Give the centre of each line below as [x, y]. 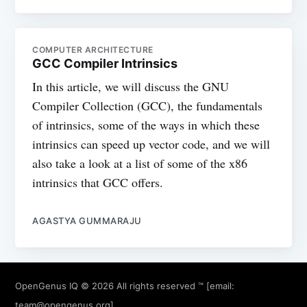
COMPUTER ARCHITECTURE [93, 50]
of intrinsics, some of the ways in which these [146, 125]
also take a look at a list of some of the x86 [140, 163]
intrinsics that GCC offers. [98, 183]
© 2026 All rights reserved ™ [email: [157, 286]
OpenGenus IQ [47, 286]
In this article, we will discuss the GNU [131, 87]
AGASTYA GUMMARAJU [87, 221]
